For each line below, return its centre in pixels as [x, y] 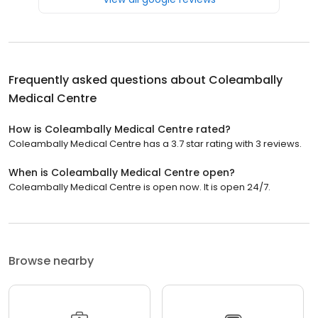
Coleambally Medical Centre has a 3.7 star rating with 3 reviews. [155, 143]
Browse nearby [51, 261]
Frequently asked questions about [109, 79]
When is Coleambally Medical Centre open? [122, 172]
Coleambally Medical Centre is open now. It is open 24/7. [139, 187]
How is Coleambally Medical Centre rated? [120, 129]
